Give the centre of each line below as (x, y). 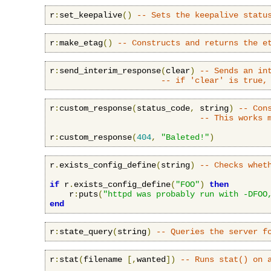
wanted (151, 259)
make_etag (81, 43)
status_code (163, 108)
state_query (86, 231)
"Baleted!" (185, 137)
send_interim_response (110, 70)
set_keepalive (91, 15)
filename (105, 259)
